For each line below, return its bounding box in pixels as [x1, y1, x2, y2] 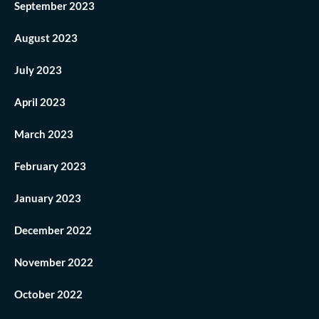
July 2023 [14, 63, 62, 77]
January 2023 [14, 192, 81, 205]
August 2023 [14, 31, 78, 45]
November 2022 [14, 256, 93, 269]
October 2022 [14, 288, 83, 301]
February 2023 [14, 159, 86, 173]
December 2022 [14, 224, 92, 237]
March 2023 [14, 127, 73, 141]
